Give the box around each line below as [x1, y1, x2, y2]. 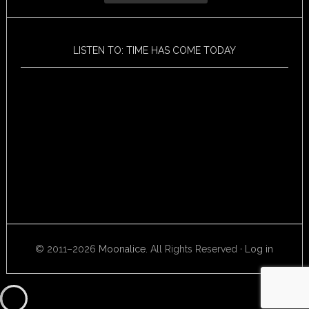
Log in [245, 243, 274, 255]
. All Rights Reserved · [146, 243, 246, 255]
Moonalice [99, 243, 146, 255]
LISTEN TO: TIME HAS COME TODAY [72, 45, 236, 57]
